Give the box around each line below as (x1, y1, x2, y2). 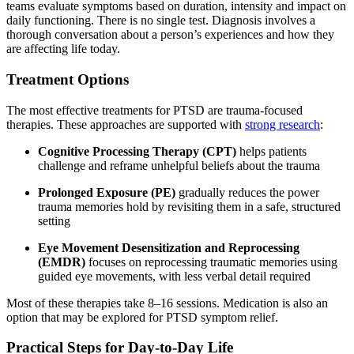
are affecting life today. (6, 42, 123, 56)
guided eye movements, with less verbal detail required (38, 269, 314, 283)
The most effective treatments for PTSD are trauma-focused (6, 103, 303, 117)
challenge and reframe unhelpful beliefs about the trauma (38, 158, 323, 172)
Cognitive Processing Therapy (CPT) (38, 144, 236, 158)
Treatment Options (6, 70, 133, 88)
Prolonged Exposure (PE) (38, 185, 179, 199)
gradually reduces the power (179, 185, 319, 199)
